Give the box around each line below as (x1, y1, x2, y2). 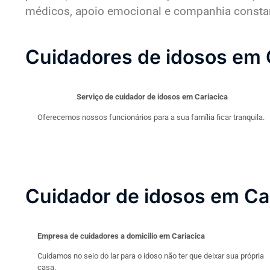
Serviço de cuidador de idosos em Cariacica (76, 92, 228, 102)
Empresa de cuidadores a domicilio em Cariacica (37, 231, 205, 240)
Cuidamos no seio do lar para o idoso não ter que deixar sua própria (37, 251, 264, 261)
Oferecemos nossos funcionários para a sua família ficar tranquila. (37, 112, 265, 122)
